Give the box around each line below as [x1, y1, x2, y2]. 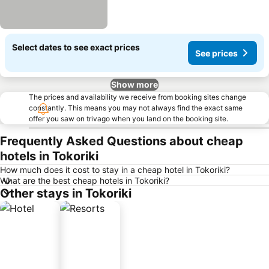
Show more [111, 79, 158, 89]
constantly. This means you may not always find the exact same [29, 103, 243, 112]
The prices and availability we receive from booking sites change [29, 92, 246, 101]
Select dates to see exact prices [12, 42, 140, 52]
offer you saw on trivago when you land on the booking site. [29, 114, 228, 123]
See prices [195, 47, 238, 58]
